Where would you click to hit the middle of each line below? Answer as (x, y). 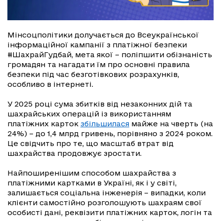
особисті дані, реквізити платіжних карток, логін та (110, 213)
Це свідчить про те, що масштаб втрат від (91, 144)
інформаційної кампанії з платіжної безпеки (97, 45)
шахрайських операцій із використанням (89, 114)
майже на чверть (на (171, 124)
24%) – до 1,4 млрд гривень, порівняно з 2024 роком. (110, 134)
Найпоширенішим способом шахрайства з (92, 173)
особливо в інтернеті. (50, 84)
